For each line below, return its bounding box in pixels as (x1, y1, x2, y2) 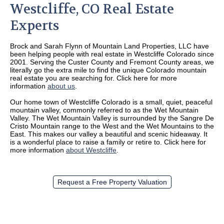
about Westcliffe (66, 145, 116, 154)
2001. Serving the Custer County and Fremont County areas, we (10, 57, 214, 66)
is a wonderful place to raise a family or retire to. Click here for (10, 137, 206, 146)
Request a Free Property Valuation (57, 177, 167, 186)
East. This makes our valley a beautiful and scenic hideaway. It (10, 129, 207, 138)
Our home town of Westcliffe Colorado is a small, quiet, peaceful (10, 97, 212, 106)
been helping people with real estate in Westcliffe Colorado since (10, 49, 214, 58)
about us (47, 81, 75, 90)
